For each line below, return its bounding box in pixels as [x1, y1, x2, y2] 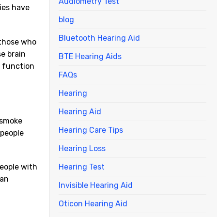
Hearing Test [59, 162, 105, 171]
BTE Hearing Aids [59, 51, 122, 61]
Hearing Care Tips [59, 125, 123, 135]
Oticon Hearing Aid [59, 199, 127, 208]
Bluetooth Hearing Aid [59, 33, 140, 43]
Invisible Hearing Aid [59, 180, 133, 190]
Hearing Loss [59, 143, 106, 153]
